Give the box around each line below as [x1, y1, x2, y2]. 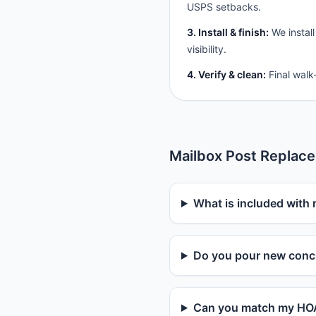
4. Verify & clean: [187, 68, 266, 80]
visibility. [187, 43, 226, 55]
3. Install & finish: [187, 26, 269, 38]
